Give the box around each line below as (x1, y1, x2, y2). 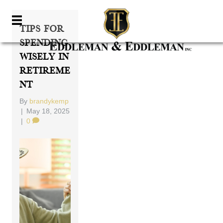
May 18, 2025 (26, 107, 70, 115)
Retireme (19, 66, 71, 76)
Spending (19, 38, 69, 48)
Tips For (19, 24, 64, 34)
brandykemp (29, 97, 69, 105)
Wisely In (19, 52, 69, 62)
